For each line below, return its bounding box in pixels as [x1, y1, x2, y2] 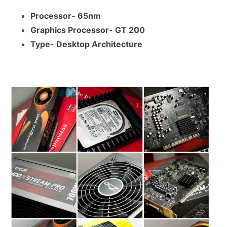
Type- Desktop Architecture [30, 39, 142, 50]
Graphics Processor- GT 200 [30, 25, 145, 35]
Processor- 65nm [30, 11, 101, 21]
